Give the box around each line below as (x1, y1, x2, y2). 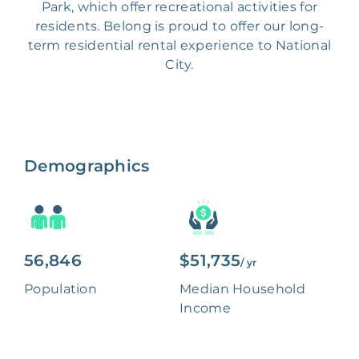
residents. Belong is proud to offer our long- (34, 18, 325, 34)
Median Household (179, 281, 305, 297)
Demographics (24, 156, 150, 176)
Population (24, 281, 97, 297)
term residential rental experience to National (27, 38, 332, 54)
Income (179, 301, 231, 317)
